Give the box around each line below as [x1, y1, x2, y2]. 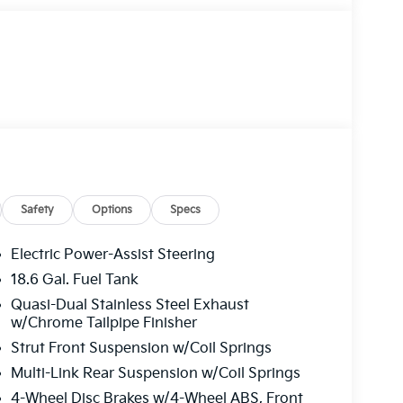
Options [92, 203, 133, 218]
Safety [21, 203, 55, 218]
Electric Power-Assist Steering [10, 246, 215, 264]
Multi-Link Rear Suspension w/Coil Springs [10, 365, 300, 383]
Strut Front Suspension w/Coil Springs [10, 340, 272, 358]
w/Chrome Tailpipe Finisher [10, 315, 197, 333]
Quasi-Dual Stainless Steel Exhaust [10, 297, 249, 315]
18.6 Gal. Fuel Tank [10, 272, 139, 290]
